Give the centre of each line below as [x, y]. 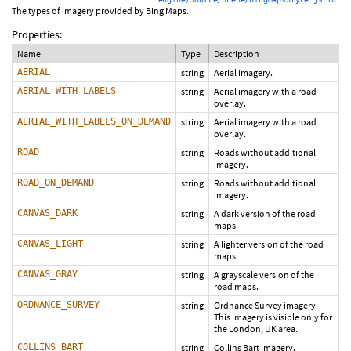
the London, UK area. [256, 329]
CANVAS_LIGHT [50, 244]
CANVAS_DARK [47, 213]
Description [237, 54]
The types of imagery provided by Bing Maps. [100, 11]
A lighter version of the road [269, 244]
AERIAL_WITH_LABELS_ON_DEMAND [94, 121]
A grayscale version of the [264, 275]
